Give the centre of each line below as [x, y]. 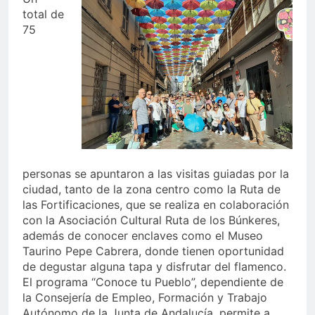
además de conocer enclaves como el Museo [143, 236]
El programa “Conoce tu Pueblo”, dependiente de [153, 282]
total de [43, 14]
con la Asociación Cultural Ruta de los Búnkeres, [151, 220]
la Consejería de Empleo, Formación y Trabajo [145, 298]
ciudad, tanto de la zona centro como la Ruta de [152, 189]
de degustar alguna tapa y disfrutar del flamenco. [154, 267]
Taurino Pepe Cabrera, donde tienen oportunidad [153, 251]
